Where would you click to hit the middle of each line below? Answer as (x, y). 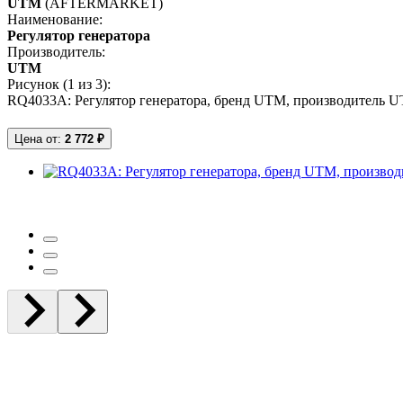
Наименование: (55, 19)
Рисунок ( (37, 84)
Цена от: (40, 139)
